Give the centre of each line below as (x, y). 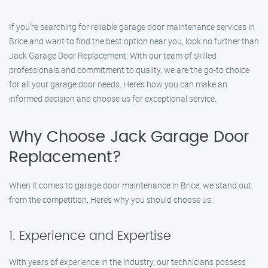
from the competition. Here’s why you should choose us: (111, 200)
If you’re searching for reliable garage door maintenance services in (132, 27)
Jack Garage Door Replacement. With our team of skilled (113, 55)
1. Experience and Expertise (90, 236)
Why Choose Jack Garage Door (129, 137)
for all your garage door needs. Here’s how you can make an (118, 84)
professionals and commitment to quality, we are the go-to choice (129, 70)
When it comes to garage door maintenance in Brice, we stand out (130, 185)
